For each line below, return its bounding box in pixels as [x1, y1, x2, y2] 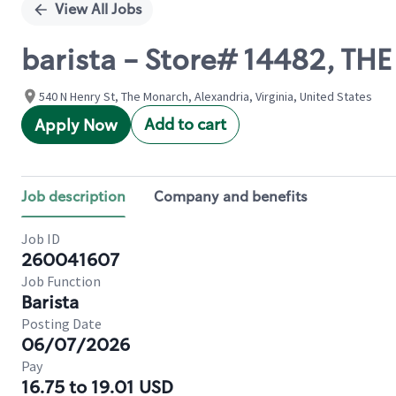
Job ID [21, 230, 60, 247]
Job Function [21, 272, 101, 290]
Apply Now [34, 115, 118, 136]
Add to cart [144, 114, 226, 135]
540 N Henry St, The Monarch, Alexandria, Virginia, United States [39, 88, 372, 104]
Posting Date [21, 315, 102, 332]
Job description [21, 187, 126, 206]
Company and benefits [154, 187, 308, 206]
